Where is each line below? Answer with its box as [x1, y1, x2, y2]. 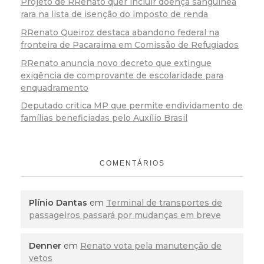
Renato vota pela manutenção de [80, 240, 222, 252]
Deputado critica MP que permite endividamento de [21, 100, 243, 111]
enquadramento [21, 82, 88, 93]
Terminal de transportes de [106, 197, 222, 208]
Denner [29, 240, 61, 252]
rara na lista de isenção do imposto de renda [21, 9, 208, 20]
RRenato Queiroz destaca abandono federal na [21, 27, 219, 38]
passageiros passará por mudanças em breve [29, 209, 221, 220]
